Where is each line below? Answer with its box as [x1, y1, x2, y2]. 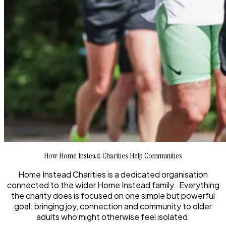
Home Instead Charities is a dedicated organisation [18, 169, 208, 180]
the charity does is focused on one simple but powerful [11, 190, 215, 201]
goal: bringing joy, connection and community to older [14, 201, 212, 212]
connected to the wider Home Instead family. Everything [7, 180, 219, 191]
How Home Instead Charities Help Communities [44, 150, 182, 161]
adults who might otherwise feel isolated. [36, 211, 190, 222]
